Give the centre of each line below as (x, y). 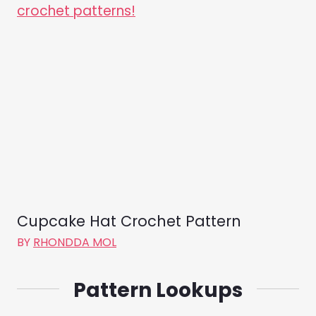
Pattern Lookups (158, 290)
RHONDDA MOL (75, 242)
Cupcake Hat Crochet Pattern (129, 221)
